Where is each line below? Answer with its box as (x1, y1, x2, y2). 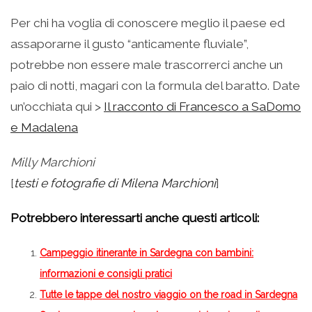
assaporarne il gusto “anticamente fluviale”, (10, 36, 249, 51)
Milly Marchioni (10, 155, 95, 169)
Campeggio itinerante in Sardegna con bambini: (40, 247, 253, 258)
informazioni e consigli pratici (40, 267, 172, 279)
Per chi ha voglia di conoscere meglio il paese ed (10, 15, 285, 30)
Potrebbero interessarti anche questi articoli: (10, 210, 259, 225)
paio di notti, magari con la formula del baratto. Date (10, 78, 300, 93)
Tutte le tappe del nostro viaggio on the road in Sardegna (40, 288, 297, 300)
